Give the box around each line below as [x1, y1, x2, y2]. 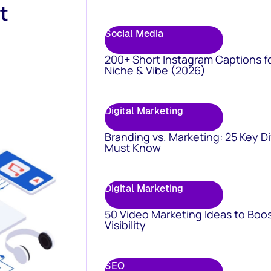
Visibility [105, 218, 146, 232]
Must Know [105, 140, 161, 155]
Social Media [105, 27, 163, 40]
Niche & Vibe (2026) [105, 63, 206, 77]
